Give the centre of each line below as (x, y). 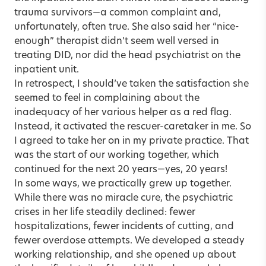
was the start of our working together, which (117, 155)
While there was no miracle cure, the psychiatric (123, 198)
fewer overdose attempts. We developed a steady (129, 241)
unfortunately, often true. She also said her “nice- (127, 27)
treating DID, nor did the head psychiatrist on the (127, 56)
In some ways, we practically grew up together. (123, 184)
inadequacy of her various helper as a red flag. (123, 113)
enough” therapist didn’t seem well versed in (117, 41)
